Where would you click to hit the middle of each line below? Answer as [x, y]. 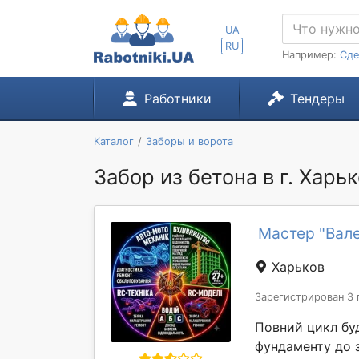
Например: [311, 55]
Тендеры [317, 99]
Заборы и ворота [189, 141]
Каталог [114, 141]
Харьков [296, 267]
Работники [177, 99]
